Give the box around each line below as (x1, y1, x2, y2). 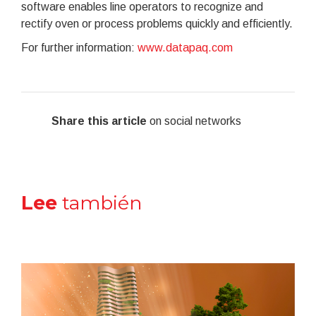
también (57, 191, 142, 214)
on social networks (146, 115, 241, 127)
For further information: (21, 42, 138, 54)
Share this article (51, 115, 147, 127)
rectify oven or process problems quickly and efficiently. (21, 18, 293, 30)
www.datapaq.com (138, 42, 233, 54)
